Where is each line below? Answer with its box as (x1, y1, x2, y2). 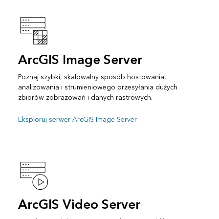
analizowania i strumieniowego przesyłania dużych (18, 81, 177, 94)
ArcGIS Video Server (18, 194, 140, 217)
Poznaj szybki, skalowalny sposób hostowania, (18, 71, 166, 84)
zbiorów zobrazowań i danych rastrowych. (18, 91, 153, 104)
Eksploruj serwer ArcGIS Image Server (18, 113, 137, 126)
